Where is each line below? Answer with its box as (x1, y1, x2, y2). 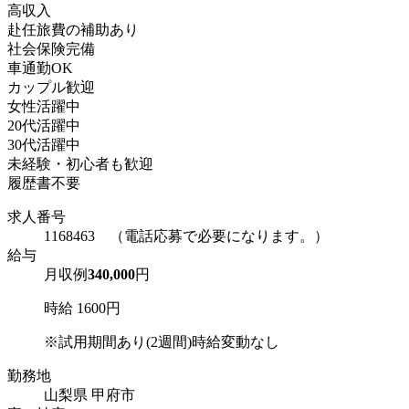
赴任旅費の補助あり (7, 21, 139, 37)
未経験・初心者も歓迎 (7, 155, 153, 172)
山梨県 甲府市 (44, 386, 135, 403)
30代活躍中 (7, 136, 80, 152)
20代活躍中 (7, 117, 80, 133)
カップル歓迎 (7, 79, 95, 95)
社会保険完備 (7, 40, 95, 57)
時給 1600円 (44, 299, 121, 316)
